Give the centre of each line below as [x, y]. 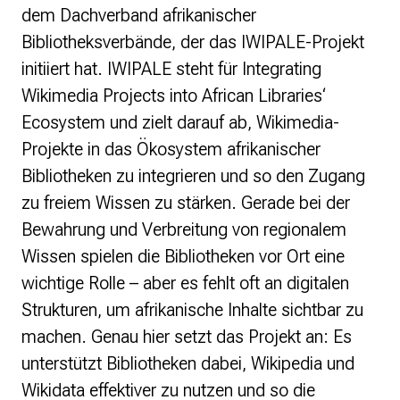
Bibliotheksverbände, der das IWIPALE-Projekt [193, 42]
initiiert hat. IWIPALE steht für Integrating [171, 69]
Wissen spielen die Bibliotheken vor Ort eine [183, 257]
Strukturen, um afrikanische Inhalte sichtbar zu [192, 310]
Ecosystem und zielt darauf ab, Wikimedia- [180, 123]
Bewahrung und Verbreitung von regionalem [184, 230]
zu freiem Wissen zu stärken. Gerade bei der [186, 203]
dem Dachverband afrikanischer [139, 16]
